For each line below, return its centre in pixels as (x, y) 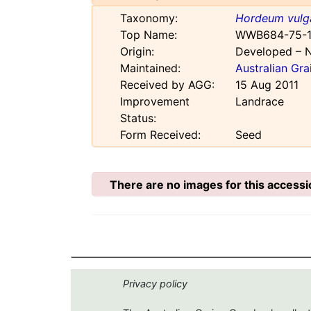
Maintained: (150, 68)
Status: (138, 118)
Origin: (137, 52)
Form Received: (160, 135)
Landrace (260, 102)
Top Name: (149, 35)
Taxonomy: (149, 18)
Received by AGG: (167, 85)
